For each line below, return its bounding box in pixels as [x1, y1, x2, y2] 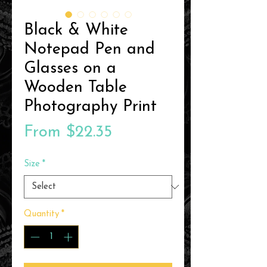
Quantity [24, 210, 59, 219]
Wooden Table [24, 80, 127, 97]
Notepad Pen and [24, 42, 155, 58]
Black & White [24, 23, 128, 39]
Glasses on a [24, 61, 116, 77]
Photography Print [24, 99, 157, 116]
